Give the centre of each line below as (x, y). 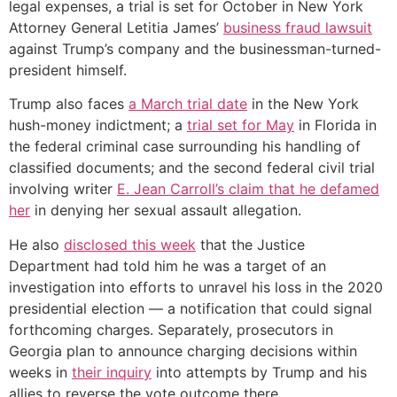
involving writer (63, 189)
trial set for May (241, 125)
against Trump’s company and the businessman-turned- (195, 49)
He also (36, 244)
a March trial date (188, 104)
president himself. (68, 70)
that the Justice (250, 244)
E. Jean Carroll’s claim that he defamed (248, 189)
